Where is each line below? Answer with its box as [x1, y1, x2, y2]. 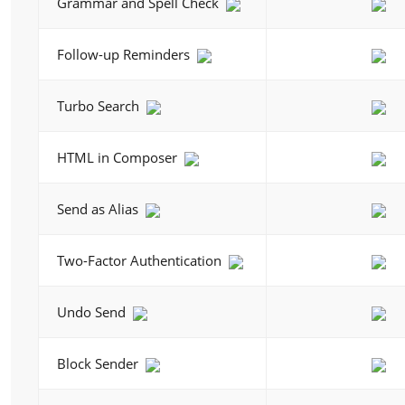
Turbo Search [57, 97, 143, 115]
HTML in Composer [57, 148, 181, 166]
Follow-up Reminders [57, 45, 193, 63]
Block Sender [57, 354, 142, 372]
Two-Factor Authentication [57, 251, 225, 269]
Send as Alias [57, 200, 142, 218]
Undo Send [57, 303, 129, 321]
